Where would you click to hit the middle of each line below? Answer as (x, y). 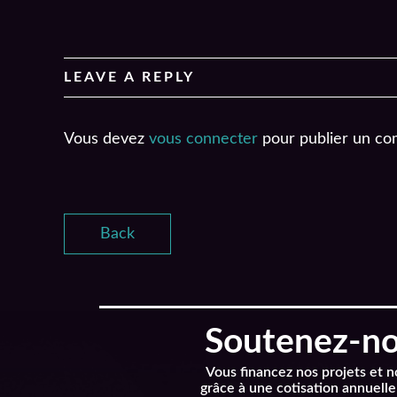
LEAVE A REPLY (129, 77)
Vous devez (106, 139)
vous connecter (203, 139)
